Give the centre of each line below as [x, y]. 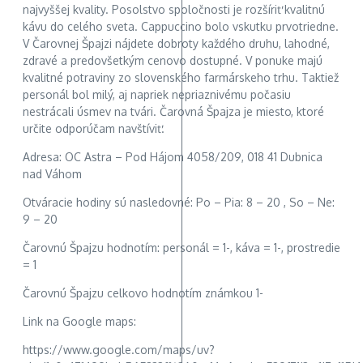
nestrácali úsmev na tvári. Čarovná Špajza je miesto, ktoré [173, 112]
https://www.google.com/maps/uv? [119, 350]
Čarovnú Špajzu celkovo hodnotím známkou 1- [143, 293]
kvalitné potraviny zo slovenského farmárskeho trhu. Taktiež [181, 78]
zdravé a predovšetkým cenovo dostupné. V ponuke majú [173, 61]
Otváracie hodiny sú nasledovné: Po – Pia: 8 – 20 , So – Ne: [179, 203]
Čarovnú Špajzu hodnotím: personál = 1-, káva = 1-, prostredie [181, 248]
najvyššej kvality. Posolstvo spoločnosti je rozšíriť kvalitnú [174, 10]
